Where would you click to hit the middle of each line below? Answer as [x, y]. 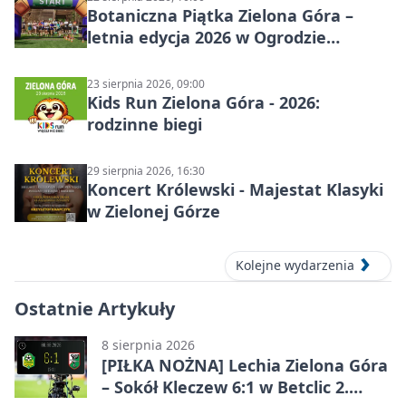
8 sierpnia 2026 [148, 344]
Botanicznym [140, 59]
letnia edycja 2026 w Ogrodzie [207, 38]
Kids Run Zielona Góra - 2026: [203, 103]
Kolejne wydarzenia [295, 266]
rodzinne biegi [145, 125]
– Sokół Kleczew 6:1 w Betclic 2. [225, 387]
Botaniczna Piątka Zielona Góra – [220, 16]
